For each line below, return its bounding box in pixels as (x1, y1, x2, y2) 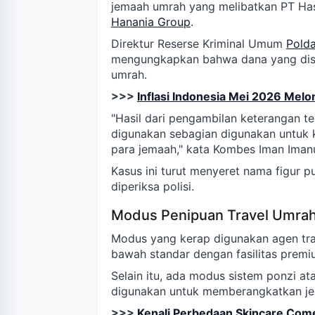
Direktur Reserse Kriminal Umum (111, 37, 286, 51)
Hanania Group (111, 15, 191, 30)
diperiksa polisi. (111, 179, 194, 194)
